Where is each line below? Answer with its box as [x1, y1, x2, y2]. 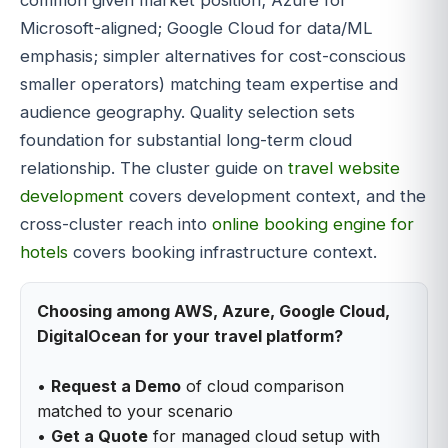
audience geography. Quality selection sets [20, 101, 355, 122]
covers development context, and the [124, 185, 426, 206]
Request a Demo [51, 376, 181, 397]
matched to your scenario [37, 401, 233, 422]
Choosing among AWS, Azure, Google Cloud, [37, 301, 390, 322]
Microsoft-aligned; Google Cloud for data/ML [20, 17, 373, 38]
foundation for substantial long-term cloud [20, 129, 352, 150]
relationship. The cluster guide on [20, 157, 288, 178]
